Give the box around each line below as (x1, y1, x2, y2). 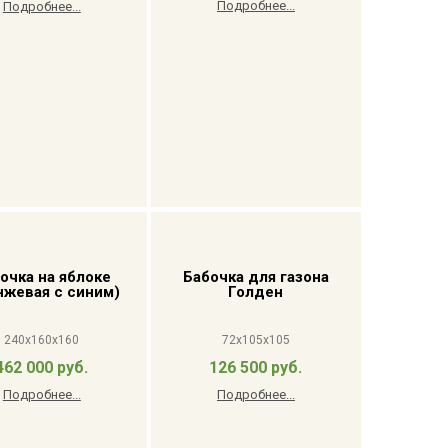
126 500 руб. (209, 358, 303, 377)
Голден (228, 283, 284, 301)
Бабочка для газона (182, 268, 329, 286)
